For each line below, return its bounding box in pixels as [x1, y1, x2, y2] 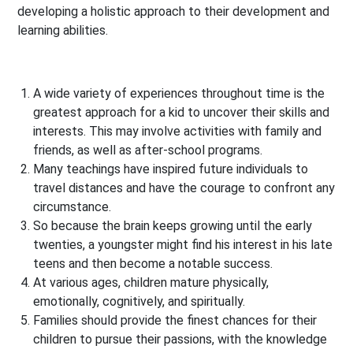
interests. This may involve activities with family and [33, 124, 322, 139]
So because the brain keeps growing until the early [33, 218, 313, 234]
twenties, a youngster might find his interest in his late [33, 237, 333, 253]
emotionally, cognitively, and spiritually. [33, 294, 246, 310]
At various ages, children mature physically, [33, 275, 269, 291]
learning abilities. [17, 23, 109, 39]
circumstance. [33, 199, 112, 215]
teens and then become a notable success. [33, 256, 273, 272]
